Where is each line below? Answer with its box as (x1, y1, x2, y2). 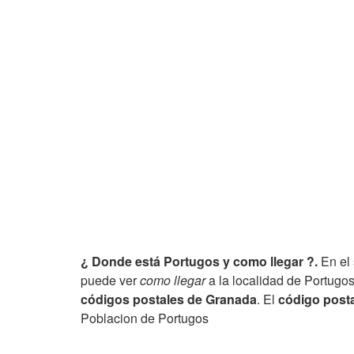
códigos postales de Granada (81, 290, 257, 308)
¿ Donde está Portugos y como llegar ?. (81, 252, 318, 270)
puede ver (81, 271, 140, 289)
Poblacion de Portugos (81, 309, 209, 327)
